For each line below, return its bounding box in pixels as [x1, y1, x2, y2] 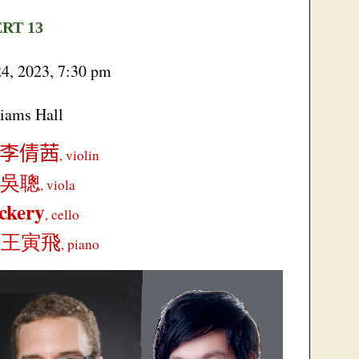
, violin [58, 146, 99, 164]
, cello [44, 205, 79, 224]
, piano [60, 235, 99, 253]
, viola [39, 175, 75, 194]
